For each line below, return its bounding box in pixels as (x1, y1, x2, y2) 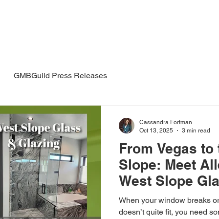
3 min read (182, 127, 210, 134)
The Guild (42, 23, 106, 34)
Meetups (157, 23, 212, 34)
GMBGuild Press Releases (14, 71, 107, 80)
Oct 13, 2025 (139, 127, 173, 134)
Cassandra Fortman (139, 119, 192, 126)
